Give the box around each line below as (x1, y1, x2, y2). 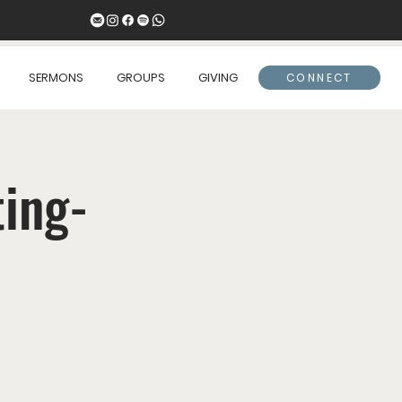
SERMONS (28, 69, 83, 86)
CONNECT (286, 69, 353, 85)
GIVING (197, 69, 238, 86)
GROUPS (116, 69, 165, 86)
